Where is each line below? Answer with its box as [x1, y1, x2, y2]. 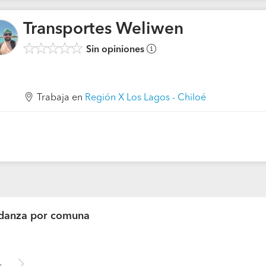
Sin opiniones [86, 45, 144, 55]
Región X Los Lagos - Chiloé [85, 93, 206, 103]
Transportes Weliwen [23, 21, 183, 38]
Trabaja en [37, 93, 85, 103]
